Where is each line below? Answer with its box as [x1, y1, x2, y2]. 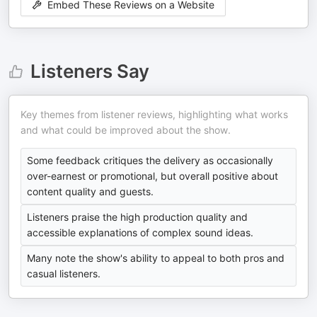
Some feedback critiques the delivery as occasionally [27, 154, 273, 166]
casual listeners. [27, 267, 100, 279]
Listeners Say [30, 60, 149, 82]
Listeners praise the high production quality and [27, 211, 248, 223]
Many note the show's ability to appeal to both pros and [27, 252, 284, 264]
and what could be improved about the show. [21, 124, 231, 136]
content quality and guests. [27, 185, 154, 197]
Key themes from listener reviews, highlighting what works [21, 108, 288, 120]
